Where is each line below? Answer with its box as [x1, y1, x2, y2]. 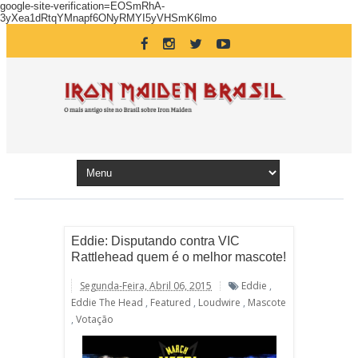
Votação [76, 312, 113, 326]
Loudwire [198, 296, 241, 309]
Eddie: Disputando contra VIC [71, 234, 240, 248]
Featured [150, 296, 191, 309]
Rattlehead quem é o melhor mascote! [71, 250, 286, 264]
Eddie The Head [71, 296, 143, 309]
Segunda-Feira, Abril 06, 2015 [80, 279, 212, 292]
